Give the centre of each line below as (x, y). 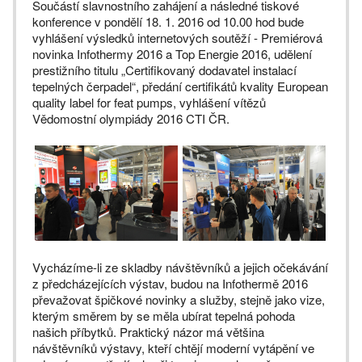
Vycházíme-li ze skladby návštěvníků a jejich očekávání (180, 267)
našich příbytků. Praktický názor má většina (148, 332)
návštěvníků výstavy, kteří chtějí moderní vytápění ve (173, 348)
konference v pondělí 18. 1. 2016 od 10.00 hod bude (168, 22)
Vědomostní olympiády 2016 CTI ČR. (131, 119)
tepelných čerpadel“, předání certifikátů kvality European (180, 86)
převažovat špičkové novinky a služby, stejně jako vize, (179, 300)
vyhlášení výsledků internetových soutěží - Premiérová (177, 38)
